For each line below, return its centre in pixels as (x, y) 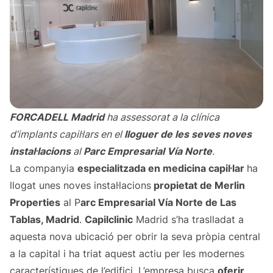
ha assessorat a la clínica (163, 117)
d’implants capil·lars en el (67, 134)
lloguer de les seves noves (188, 134)
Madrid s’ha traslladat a (188, 220)
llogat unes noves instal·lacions (80, 186)
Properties (35, 203)
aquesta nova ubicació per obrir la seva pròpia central (135, 237)
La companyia (44, 168)
